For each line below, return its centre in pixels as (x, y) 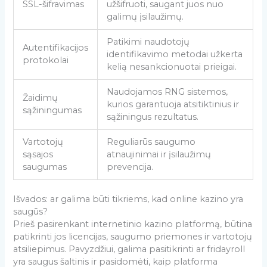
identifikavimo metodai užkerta (175, 54)
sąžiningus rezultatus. (153, 117)
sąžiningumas (52, 110)
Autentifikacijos (56, 47)
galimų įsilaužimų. (145, 16)
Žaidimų (41, 97)
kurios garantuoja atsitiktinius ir (173, 104)
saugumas (45, 167)
